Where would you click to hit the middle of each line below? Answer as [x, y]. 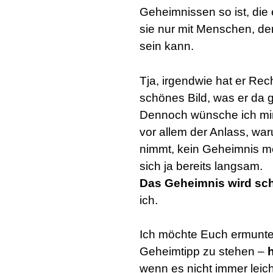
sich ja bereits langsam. [201, 166]
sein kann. [167, 46]
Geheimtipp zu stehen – [204, 251]
